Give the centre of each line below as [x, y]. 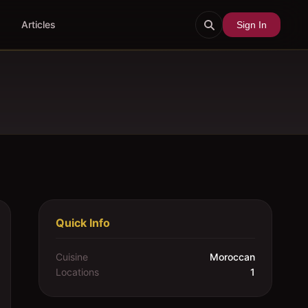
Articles [38, 24]
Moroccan [232, 257]
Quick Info [83, 223]
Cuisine [72, 257]
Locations [77, 272]
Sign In [251, 24]
